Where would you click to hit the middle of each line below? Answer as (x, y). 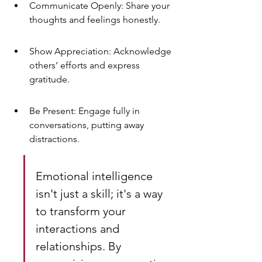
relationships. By (80, 246)
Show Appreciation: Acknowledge (101, 51)
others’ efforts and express (86, 65)
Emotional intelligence (96, 176)
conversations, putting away (88, 125)
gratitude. (49, 79)
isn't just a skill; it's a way (101, 194)
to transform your (82, 211)
